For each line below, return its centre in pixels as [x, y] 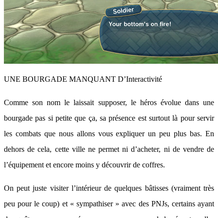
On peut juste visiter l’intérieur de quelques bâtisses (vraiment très [109, 188]
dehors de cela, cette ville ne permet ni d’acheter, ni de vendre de [109, 149]
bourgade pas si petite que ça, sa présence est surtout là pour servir [109, 118]
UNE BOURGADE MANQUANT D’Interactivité [83, 79]
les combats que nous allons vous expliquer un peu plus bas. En [109, 134]
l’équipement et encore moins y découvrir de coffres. [84, 165]
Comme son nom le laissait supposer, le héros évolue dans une [109, 102]
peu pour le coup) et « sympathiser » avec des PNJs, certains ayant [109, 204]
